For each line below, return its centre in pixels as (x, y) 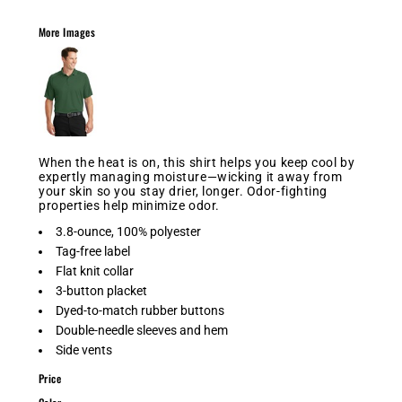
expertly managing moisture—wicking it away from (191, 177)
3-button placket (101, 291)
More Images (67, 32)
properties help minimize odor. (129, 205)
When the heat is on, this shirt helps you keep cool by (197, 162)
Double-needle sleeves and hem (142, 330)
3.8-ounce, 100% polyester (128, 232)
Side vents (84, 350)
